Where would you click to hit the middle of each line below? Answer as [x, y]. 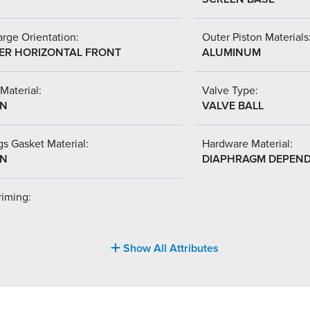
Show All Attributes [170, 248]
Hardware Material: [247, 144]
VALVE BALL [233, 106]
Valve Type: [230, 90]
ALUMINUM [231, 52]
